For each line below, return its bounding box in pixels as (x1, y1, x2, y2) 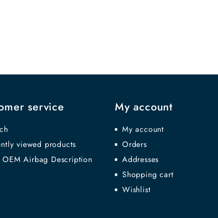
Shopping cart (122, 169, 174, 180)
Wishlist (122, 184, 151, 195)
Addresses (122, 154, 159, 165)
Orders (122, 139, 147, 150)
